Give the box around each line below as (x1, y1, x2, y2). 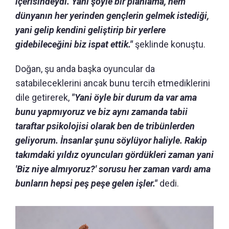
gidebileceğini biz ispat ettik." (15, 38, 133, 50)
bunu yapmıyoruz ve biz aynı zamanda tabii (15, 106, 188, 117)
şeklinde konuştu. (133, 38, 205, 50)
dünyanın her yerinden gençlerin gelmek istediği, (15, 10, 209, 21)
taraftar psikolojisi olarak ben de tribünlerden (15, 120, 195, 131)
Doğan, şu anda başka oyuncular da (15, 63, 155, 74)
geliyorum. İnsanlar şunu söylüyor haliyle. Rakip (15, 134, 207, 146)
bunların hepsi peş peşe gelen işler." (15, 177, 157, 189)
